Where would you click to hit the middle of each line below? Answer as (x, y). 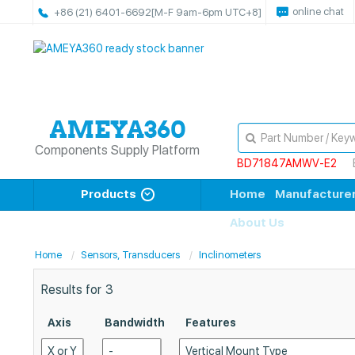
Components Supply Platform (118, 150)
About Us (257, 223)
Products (108, 194)
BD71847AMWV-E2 (286, 163)
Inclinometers (230, 255)
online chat (318, 11)
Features (211, 323)
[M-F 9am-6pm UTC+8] (206, 12)
